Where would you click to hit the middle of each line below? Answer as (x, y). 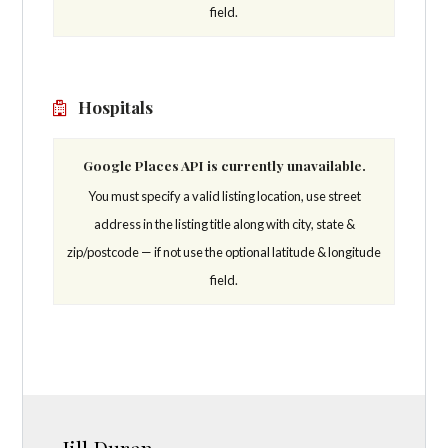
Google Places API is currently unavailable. (224, 165)
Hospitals (114, 106)
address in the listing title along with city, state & (224, 224)
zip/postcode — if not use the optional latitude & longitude (224, 252)
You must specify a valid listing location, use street (224, 196)
